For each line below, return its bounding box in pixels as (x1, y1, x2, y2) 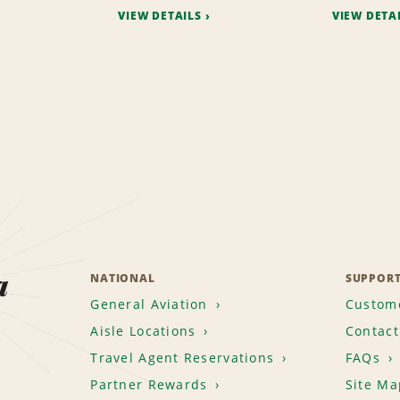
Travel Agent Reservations (90, 348, 275, 366)
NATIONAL (90, 270, 155, 286)
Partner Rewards (90, 375, 208, 393)
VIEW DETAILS (118, 7, 202, 23)
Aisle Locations (90, 321, 196, 339)
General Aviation (90, 295, 208, 312)
